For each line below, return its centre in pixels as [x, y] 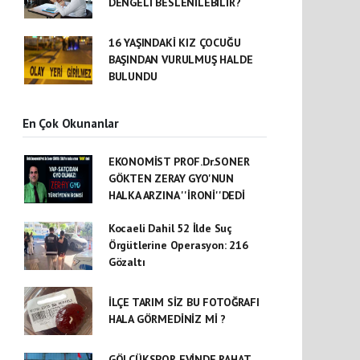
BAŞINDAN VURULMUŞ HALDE [180, 59]
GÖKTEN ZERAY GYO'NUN [171, 178]
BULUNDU [133, 76]
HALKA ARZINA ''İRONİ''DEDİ [176, 195]
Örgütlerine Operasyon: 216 [178, 245]
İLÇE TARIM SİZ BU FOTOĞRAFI [184, 302]
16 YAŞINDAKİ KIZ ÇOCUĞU [174, 43]
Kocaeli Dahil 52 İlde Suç [170, 228]
